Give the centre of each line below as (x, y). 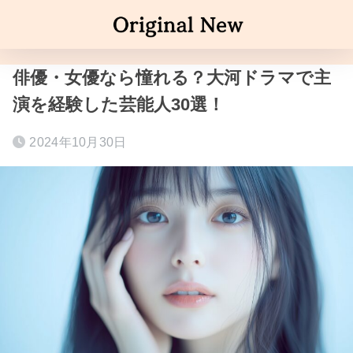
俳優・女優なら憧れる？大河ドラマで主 (172, 78)
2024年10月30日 (78, 142)
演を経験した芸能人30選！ (119, 104)
